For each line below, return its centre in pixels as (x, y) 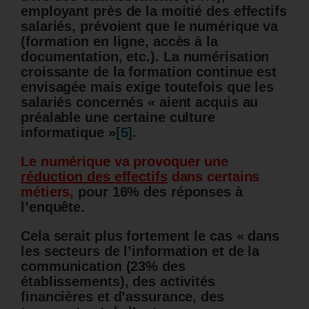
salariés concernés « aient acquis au (140, 102)
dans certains (213, 177)
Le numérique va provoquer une (125, 162)
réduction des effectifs (94, 177)
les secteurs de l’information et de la (140, 251)
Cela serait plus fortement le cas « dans (150, 236)
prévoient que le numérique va (179, 27)
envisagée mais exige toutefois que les (148, 87)
